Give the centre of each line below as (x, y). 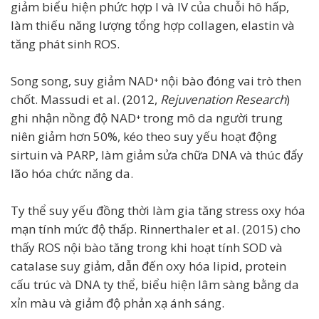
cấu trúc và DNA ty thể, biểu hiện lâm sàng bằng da (155, 284)
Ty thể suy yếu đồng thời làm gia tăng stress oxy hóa (158, 210)
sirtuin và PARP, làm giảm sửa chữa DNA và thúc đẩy (157, 155)
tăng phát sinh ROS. (65, 44)
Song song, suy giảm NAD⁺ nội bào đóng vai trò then (156, 81)
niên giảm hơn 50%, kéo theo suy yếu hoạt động (144, 136)
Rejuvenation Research (223, 99)
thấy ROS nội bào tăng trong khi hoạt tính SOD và (147, 247)
